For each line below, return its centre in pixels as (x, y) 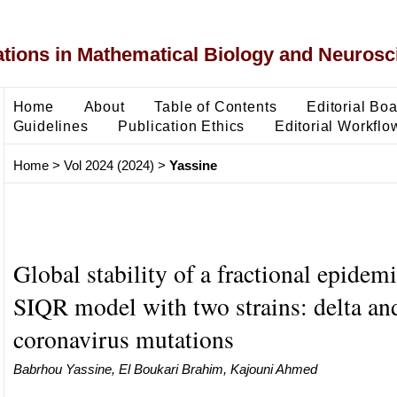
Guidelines (51, 125)
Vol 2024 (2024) (109, 166)
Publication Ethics (182, 125)
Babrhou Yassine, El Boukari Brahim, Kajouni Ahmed (165, 369)
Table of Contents (216, 106)
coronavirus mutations (123, 339)
